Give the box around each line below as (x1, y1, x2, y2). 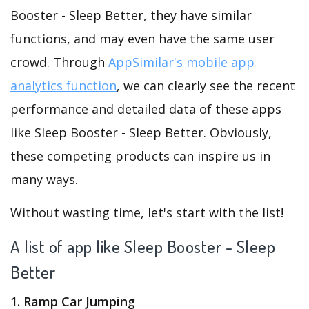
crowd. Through (10, 53, 108, 70)
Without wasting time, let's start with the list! (10, 203, 283, 221)
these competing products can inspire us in (10, 147, 270, 164)
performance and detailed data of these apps (10, 100, 281, 117)
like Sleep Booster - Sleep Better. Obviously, (10, 123, 272, 141)
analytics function (10, 77, 117, 94)
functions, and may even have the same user (10, 30, 275, 47)
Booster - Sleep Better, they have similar (10, 6, 252, 23)
